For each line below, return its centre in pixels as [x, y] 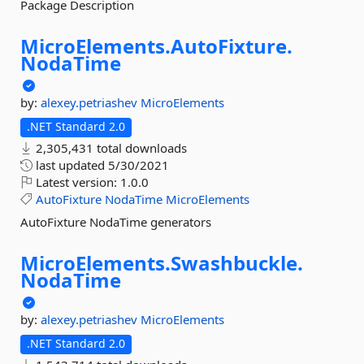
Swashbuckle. [237, 263]
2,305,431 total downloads [110, 148]
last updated [70, 165]
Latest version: [76, 182]
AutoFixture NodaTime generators [116, 222]
